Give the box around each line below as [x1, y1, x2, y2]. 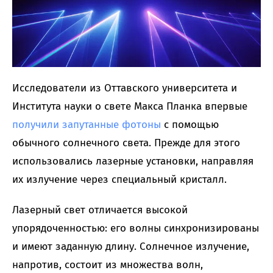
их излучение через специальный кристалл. [12, 173, 227, 186]
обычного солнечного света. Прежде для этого [12, 136, 240, 150]
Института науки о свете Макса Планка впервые [12, 100, 247, 113]
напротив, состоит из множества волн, [12, 258, 203, 272]
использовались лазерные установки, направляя [12, 155, 253, 168]
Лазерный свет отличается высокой [12, 204, 188, 217]
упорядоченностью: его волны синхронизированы [12, 222, 259, 235]
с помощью [161, 118, 219, 132]
